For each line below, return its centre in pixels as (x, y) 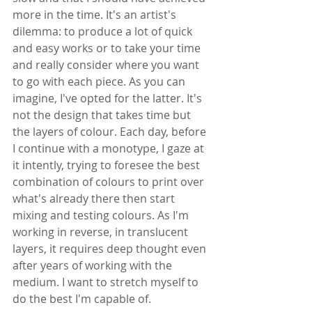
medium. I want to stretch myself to (107, 282)
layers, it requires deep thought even (111, 248)
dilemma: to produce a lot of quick (104, 31)
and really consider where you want (107, 64)
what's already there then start (95, 198)
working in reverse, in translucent (102, 232)
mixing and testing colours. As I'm (102, 215)
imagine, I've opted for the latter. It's (109, 98)
